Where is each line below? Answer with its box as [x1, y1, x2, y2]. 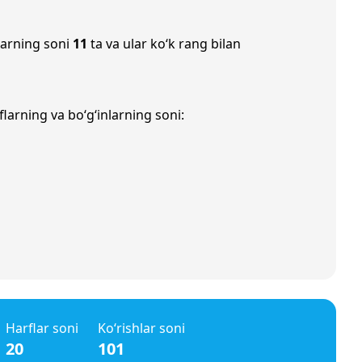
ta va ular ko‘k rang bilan [87, 35, 241, 53]
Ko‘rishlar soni [98, 319, 185, 337]
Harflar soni [6, 319, 78, 337]
